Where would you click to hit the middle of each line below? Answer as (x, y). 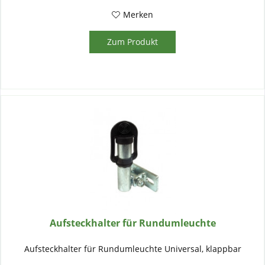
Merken (138, 15)
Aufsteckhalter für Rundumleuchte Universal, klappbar (132, 248)
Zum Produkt (133, 42)
